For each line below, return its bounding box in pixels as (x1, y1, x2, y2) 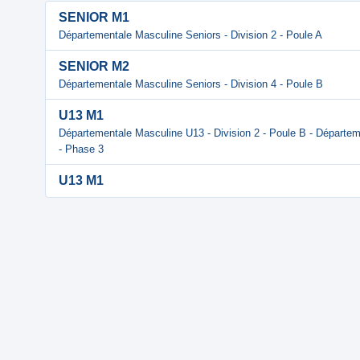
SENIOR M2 (59, 59, 129, 73)
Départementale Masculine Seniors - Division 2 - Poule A (59, 29, 322, 41)
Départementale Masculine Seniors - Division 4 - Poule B (59, 78, 323, 90)
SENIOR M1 (59, 10, 129, 24)
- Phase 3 (59, 143, 104, 155)
